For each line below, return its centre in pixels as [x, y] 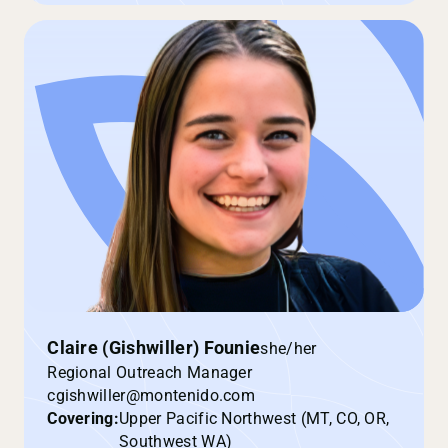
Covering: [83, 419]
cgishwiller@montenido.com [151, 396]
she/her [288, 348]
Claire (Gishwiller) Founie [154, 348]
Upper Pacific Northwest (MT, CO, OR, [254, 419]
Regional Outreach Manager [150, 373]
